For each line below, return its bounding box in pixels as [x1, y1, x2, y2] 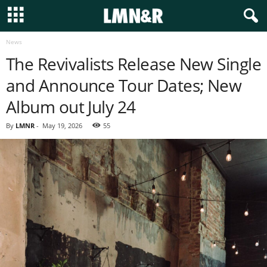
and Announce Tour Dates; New [6, 74, 242, 97]
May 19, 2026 [42, 121, 82, 130]
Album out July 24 [6, 95, 136, 118]
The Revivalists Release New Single [6, 52, 261, 75]
